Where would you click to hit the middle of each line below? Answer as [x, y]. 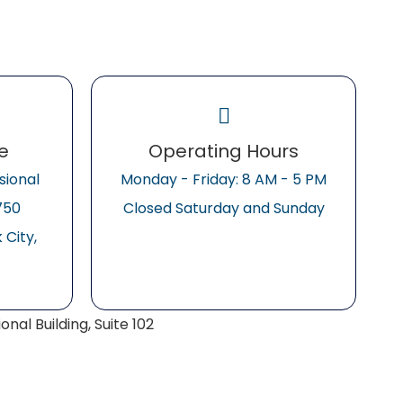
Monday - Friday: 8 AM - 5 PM [224, 179]
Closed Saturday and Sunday [224, 208]
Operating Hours [224, 151]
